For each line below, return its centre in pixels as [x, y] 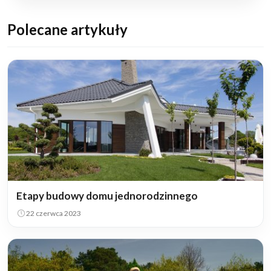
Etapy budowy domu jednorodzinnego [107, 195]
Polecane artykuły [67, 29]
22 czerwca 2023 [54, 213]
